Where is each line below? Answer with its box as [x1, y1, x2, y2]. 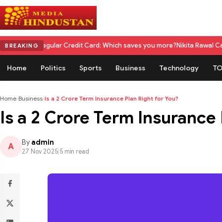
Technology [159, 63, 199, 72]
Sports [79, 63, 102, 72]
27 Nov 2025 [22, 148, 58, 156]
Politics [41, 63, 65, 72]
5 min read [59, 148, 89, 156]
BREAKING [5, 42, 39, 49]
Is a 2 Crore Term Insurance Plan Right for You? [45, 95, 178, 102]
